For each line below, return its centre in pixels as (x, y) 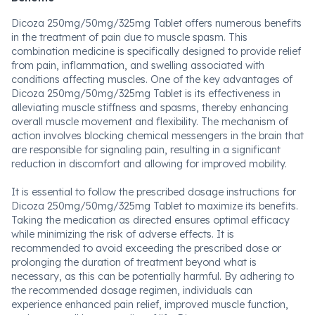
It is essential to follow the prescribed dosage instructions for (154, 192)
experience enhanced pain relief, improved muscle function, (150, 304)
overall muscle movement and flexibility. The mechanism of (150, 122)
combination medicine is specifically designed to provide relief (156, 51)
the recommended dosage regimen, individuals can (132, 290)
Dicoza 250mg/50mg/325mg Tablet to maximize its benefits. (155, 206)
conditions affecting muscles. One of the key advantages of (152, 79)
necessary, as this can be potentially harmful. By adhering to (153, 276)
